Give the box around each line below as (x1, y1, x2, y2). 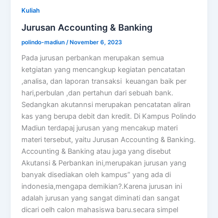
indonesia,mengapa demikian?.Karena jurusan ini (21, 182, 182, 191)
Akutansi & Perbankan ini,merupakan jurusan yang (21, 159, 187, 168)
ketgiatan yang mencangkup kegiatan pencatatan (21, 65, 186, 74)
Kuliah (21, 6, 40, 14)
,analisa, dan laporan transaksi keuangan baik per (21, 77, 187, 86)
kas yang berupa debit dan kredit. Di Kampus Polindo (21, 112, 197, 121)
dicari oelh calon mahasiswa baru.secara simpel (21, 205, 179, 215)
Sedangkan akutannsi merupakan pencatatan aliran (21, 100, 191, 109)
